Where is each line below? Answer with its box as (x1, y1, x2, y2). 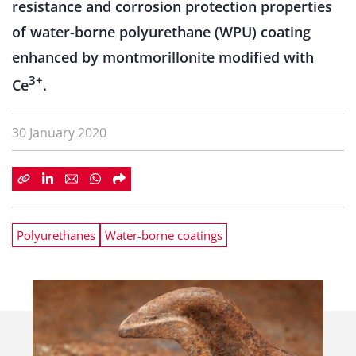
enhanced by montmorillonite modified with (12, 48, 314, 67)
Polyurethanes (17, 227, 95, 243)
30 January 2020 (12, 124, 106, 141)
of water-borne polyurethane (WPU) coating (12, 22, 311, 41)
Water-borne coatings (105, 227, 222, 243)
